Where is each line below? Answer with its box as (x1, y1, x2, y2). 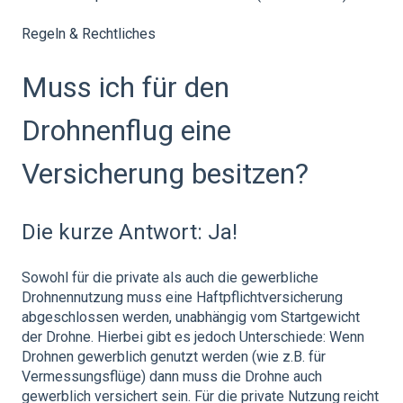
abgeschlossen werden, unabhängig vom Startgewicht (22, 309, 360, 327)
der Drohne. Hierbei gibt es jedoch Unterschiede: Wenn (22, 328, 364, 346)
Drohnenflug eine (22, 113, 231, 148)
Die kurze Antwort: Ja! (22, 219, 237, 245)
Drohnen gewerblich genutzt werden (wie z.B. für (22, 348, 326, 366)
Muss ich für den (22, 70, 229, 105)
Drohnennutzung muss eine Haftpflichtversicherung (22, 289, 343, 307)
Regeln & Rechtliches (22, 25, 156, 43)
